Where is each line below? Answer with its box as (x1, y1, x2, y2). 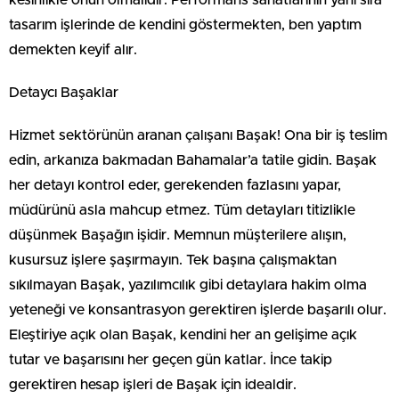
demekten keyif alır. (9, 42, 137, 57)
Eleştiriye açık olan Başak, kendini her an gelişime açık (9, 327, 357, 342)
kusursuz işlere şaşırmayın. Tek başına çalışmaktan (9, 252, 337, 267)
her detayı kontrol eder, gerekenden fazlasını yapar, (9, 177, 341, 192)
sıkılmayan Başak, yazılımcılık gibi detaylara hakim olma (9, 277, 367, 292)
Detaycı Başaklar (9, 85, 118, 100)
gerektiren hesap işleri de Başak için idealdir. (9, 377, 297, 392)
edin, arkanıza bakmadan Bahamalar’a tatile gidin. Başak (9, 152, 377, 167)
